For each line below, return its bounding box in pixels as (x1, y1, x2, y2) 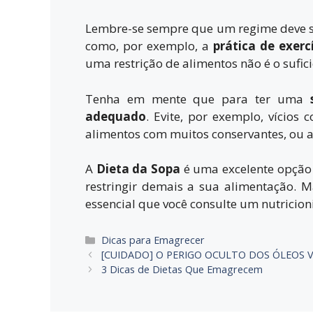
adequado (85, 108, 146, 124)
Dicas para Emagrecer (101, 233, 205, 247)
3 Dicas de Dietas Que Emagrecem (101, 262, 263, 276)
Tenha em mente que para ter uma (85, 90, 310, 107)
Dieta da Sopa (96, 161, 181, 177)
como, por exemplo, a (85, 38, 213, 54)
